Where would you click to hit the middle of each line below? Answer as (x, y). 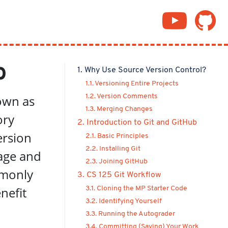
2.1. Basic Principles (117, 136)
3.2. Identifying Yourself (124, 201)
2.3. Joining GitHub (117, 162)
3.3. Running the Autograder (130, 214)
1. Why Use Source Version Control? (142, 70)
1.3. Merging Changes (119, 109)
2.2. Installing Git (113, 149)
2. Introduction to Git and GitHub (137, 123)
